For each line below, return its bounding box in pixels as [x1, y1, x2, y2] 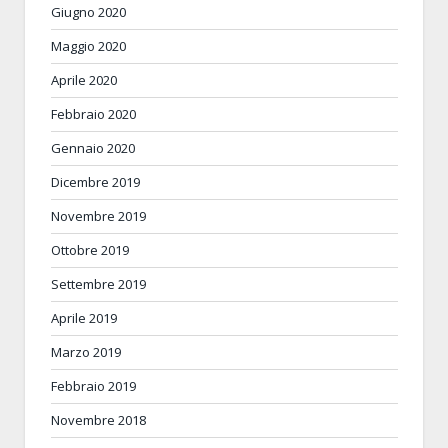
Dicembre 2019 [51, 172, 140, 191]
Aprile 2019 [51, 308, 117, 327]
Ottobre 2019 [51, 240, 129, 259]
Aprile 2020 [51, 70, 117, 89]
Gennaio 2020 [51, 138, 135, 157]
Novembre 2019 [51, 206, 146, 225]
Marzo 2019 [51, 342, 121, 361]
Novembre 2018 [51, 410, 146, 429]
